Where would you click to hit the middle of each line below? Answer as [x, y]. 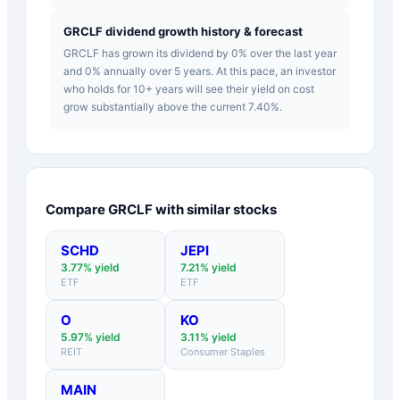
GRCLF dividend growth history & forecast [183, 31]
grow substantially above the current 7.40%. [173, 106]
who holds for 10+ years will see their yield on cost [189, 88]
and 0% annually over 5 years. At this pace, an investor [200, 71]
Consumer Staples [223, 351]
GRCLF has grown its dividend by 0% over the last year [200, 53]
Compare [77, 209]
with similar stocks [215, 209]
